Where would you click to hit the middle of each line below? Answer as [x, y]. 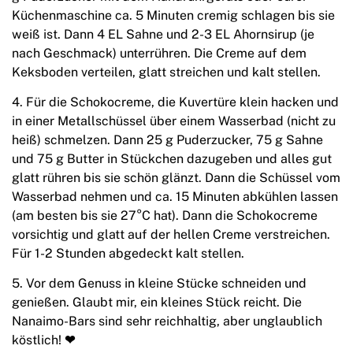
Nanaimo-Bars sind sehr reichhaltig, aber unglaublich [167, 321]
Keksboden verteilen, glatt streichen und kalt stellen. [166, 72]
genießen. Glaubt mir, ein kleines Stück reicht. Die [157, 303]
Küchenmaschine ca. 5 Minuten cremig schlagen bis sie [173, 16]
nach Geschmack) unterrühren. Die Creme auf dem [159, 54]
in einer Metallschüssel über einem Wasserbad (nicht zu [174, 121]
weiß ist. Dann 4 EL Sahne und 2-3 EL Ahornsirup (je [163, 35]
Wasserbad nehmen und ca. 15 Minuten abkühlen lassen [175, 197]
